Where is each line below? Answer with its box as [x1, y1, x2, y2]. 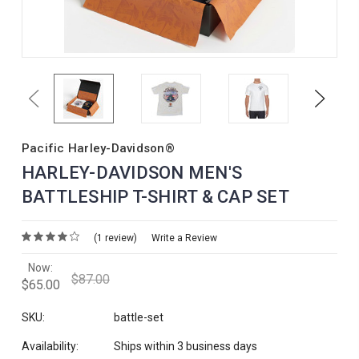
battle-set [113, 310, 163, 324]
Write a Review [151, 232, 217, 244]
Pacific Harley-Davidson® [21, 141, 175, 155]
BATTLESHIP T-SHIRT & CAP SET [21, 187, 289, 207]
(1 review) [93, 232, 137, 244]
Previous [21, 88, 91, 108]
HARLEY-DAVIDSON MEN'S [21, 163, 243, 183]
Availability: [21, 339, 79, 353]
